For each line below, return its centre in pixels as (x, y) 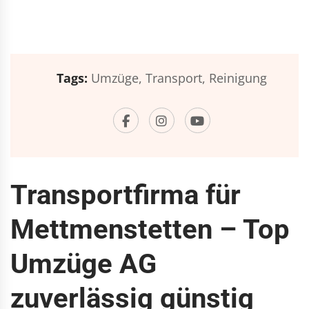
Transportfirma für (126, 195)
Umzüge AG (83, 264)
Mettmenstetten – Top (150, 229)
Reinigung (238, 78)
